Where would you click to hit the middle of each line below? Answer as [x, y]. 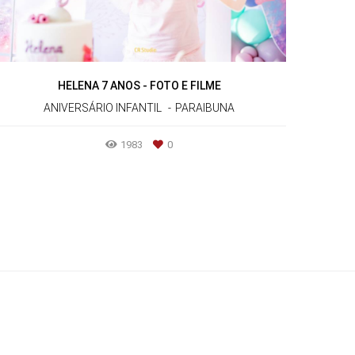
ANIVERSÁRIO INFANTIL [103, 107]
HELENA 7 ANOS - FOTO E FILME [139, 85]
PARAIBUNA [205, 107]
